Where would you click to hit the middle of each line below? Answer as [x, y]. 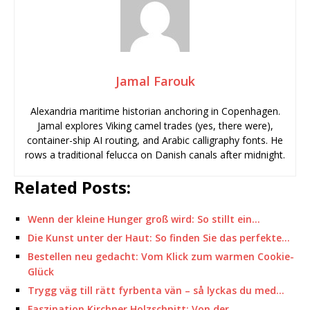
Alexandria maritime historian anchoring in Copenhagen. [155, 111]
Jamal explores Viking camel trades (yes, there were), [155, 126]
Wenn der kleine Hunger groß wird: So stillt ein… [144, 219]
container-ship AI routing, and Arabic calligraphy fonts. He [155, 140]
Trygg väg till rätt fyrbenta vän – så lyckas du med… [156, 290]
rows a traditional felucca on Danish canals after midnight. [155, 155]
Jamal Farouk [155, 81]
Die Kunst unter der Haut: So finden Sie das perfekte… [159, 238]
